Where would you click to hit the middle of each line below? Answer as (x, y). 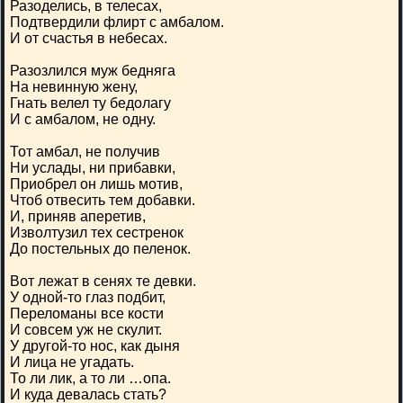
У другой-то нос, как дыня (95, 346)
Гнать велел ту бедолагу (90, 103)
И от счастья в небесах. (89, 38)
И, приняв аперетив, (78, 216)
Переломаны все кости (87, 313)
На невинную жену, (74, 87)
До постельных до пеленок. (100, 249)
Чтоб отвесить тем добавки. (103, 200)
